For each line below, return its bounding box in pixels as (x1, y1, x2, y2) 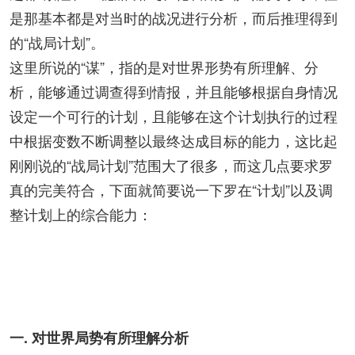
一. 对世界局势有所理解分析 (10, 327, 189, 348)
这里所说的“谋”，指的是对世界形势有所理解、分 (10, 56, 319, 77)
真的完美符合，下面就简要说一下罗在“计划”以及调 (10, 179, 333, 200)
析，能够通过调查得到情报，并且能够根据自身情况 (10, 81, 338, 101)
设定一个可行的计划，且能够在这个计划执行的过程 (10, 105, 338, 126)
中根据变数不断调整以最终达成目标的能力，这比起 (10, 130, 338, 151)
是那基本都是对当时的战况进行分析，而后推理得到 (10, 7, 338, 28)
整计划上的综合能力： (10, 204, 152, 224)
